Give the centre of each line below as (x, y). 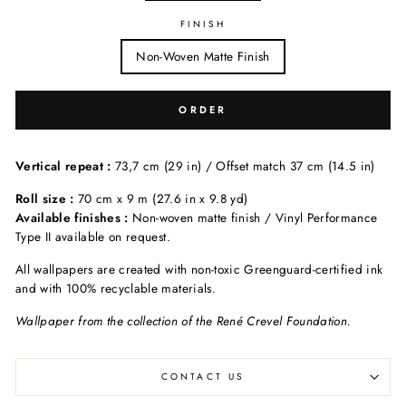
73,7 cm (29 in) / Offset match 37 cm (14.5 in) (245, 166)
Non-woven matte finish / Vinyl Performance (255, 218)
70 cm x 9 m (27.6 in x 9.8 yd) (163, 199)
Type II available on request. (93, 237)
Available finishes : (74, 218)
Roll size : (47, 199)
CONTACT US (203, 377)
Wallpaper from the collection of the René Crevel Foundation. (184, 321)
